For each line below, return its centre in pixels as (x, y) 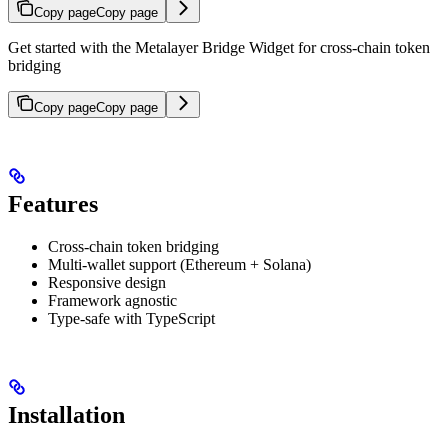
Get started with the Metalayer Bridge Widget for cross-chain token (219, 47)
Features (53, 204)
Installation (66, 415)
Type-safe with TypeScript (131, 319)
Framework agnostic (112, 301)
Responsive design (107, 283)
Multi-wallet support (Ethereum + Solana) (179, 265)
